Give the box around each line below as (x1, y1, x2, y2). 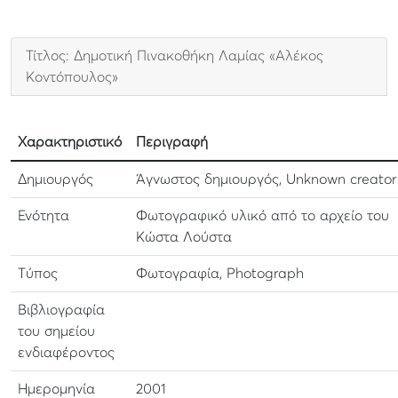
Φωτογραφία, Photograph (136, 267, 304, 281)
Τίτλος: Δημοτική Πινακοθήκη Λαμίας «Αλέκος (26, 49, 323, 63)
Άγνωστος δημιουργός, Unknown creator (136, 172, 396, 187)
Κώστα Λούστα (136, 230, 232, 244)
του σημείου (18, 324, 95, 338)
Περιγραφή (136, 135, 208, 149)
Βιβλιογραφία (18, 303, 105, 317)
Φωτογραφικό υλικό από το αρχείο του (136, 209, 389, 223)
